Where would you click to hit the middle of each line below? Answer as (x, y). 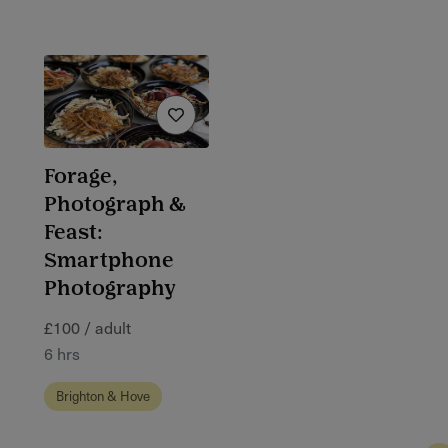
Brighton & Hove (103, 395)
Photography (110, 290)
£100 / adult (87, 326)
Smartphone (109, 262)
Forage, (81, 178)
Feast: (73, 234)
